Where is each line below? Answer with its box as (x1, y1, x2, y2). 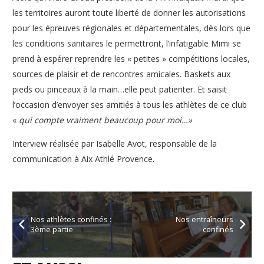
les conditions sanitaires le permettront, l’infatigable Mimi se (12, 37, 241, 49)
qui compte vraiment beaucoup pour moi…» (19, 114, 192, 126)
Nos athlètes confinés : (31, 214, 112, 225)
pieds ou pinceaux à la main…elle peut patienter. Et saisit (12, 83, 227, 95)
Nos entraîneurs (175, 214, 233, 225)
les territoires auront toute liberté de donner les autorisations (12, 6, 246, 18)
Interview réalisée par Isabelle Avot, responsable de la (12, 137, 217, 149)
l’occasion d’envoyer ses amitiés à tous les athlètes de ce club (12, 98, 247, 110)
